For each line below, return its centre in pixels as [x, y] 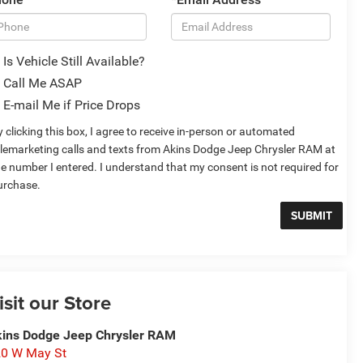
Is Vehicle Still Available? [74, 62]
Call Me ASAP [42, 83]
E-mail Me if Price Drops [71, 105]
